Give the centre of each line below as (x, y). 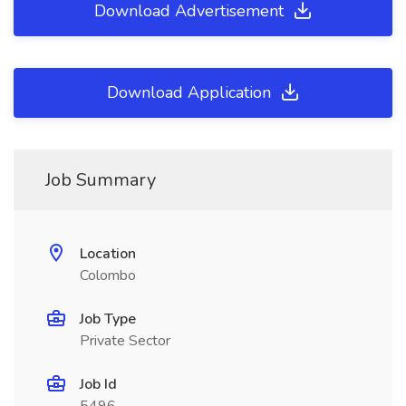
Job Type (108, 319)
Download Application (191, 93)
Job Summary (101, 180)
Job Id (98, 385)
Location (108, 254)
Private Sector (125, 341)
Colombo (108, 276)
